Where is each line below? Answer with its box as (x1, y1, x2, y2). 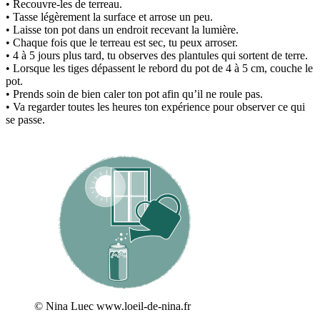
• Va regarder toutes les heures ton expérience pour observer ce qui (6, 100, 305, 113)
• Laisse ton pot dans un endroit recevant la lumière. (6, 23, 239, 36)
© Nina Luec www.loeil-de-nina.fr (34, 299, 191, 312)
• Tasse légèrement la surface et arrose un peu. (6, 10, 213, 23)
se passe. (6, 113, 45, 126)
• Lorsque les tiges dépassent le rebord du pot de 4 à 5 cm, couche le (6, 61, 313, 74)
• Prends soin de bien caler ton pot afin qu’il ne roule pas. (6, 87, 263, 100)
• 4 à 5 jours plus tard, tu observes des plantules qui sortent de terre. (6, 49, 308, 61)
